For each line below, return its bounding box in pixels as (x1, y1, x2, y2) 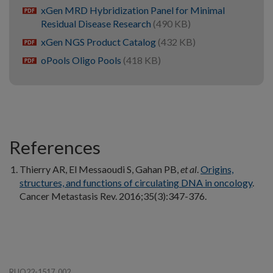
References (9, 136, 101, 158)
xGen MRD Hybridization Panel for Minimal (41, 4, 225, 16)
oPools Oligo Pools (41, 54, 123, 66)
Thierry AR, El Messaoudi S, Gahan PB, (19, 163, 180, 175)
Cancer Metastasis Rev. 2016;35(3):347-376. (19, 190, 207, 202)
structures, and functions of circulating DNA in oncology (19, 177, 252, 189)
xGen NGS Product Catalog (41, 36, 158, 48)
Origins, (200, 163, 233, 175)
